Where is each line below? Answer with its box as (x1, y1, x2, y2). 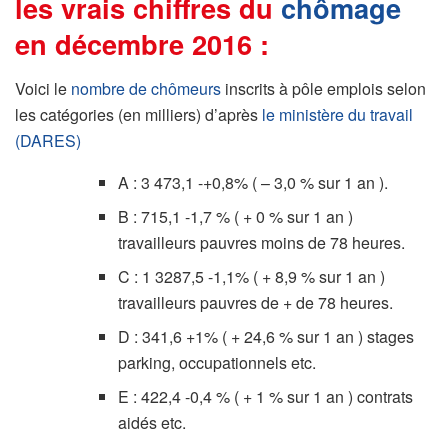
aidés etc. (117, 411, 186, 435)
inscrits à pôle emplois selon (221, 77, 426, 101)
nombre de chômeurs (71, 77, 221, 101)
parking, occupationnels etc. (117, 351, 316, 375)
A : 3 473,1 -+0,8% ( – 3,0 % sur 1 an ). (117, 171, 388, 195)
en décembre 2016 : (15, 24, 269, 64)
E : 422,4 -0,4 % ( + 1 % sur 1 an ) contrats (117, 385, 413, 409)
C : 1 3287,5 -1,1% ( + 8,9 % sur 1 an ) (117, 265, 385, 289)
